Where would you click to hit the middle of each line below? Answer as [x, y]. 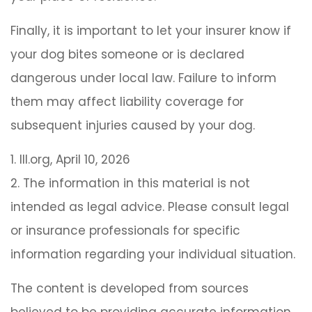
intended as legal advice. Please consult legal [150, 207]
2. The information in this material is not [130, 184]
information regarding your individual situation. [153, 255]
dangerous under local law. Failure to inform [143, 78]
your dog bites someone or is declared [127, 55]
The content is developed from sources [130, 289]
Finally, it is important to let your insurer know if [151, 31]
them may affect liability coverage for [127, 102]
